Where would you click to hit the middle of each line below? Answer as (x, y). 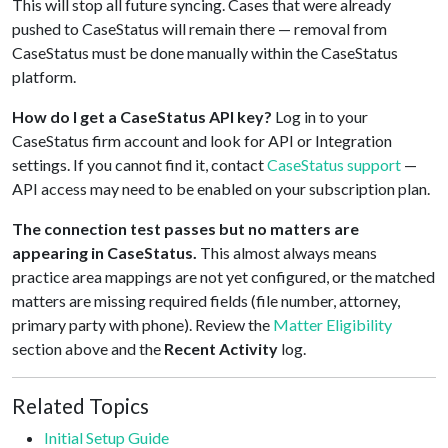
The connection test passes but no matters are (185, 228)
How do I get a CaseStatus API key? (142, 116)
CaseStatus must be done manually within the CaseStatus (205, 52)
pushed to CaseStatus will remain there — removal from (199, 28)
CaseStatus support (334, 164)
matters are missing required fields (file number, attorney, (206, 300)
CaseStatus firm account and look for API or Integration (202, 140)
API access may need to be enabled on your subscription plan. (221, 188)
